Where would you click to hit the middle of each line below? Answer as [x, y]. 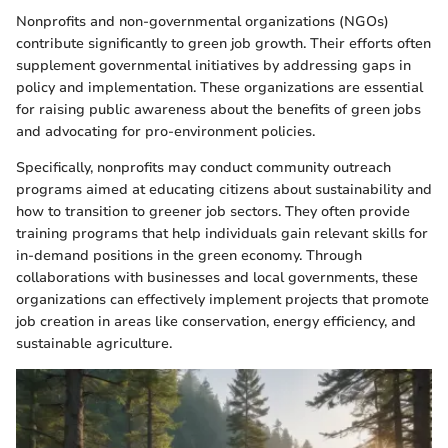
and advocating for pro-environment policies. [165, 131]
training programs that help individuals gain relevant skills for [222, 233]
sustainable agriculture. [94, 343]
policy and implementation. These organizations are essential [219, 87]
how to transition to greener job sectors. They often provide [213, 211]
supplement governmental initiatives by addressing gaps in [213, 65]
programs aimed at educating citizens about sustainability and [224, 189]
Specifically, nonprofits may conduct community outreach [203, 167]
